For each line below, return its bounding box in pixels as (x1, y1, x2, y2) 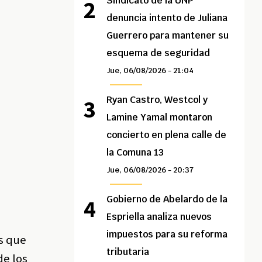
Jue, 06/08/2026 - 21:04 (106, 65, 194, 76)
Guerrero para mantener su (106, 29, 229, 42)
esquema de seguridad (106, 47, 211, 60)
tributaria (106, 246, 150, 258)
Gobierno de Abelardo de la (106, 193, 228, 206)
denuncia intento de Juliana (106, 12, 228, 25)
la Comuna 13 (106, 146, 164, 159)
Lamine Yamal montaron (106, 111, 213, 124)
